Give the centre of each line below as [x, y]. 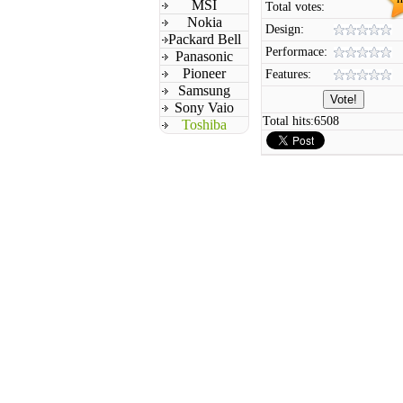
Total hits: [288, 121]
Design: [285, 29]
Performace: [296, 52]
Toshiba [204, 125]
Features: [288, 74]
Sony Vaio [204, 107]
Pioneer [204, 73]
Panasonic [204, 56]
